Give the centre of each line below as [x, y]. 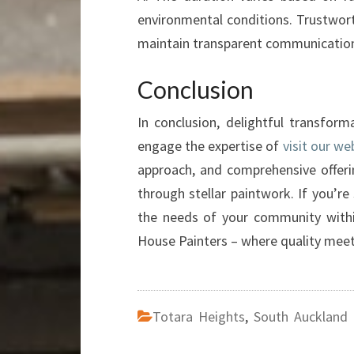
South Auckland [301, 316]
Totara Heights [199, 316]
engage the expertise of [210, 146]
